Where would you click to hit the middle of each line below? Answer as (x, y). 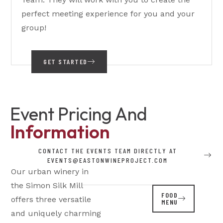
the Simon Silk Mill (47, 185)
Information (60, 132)
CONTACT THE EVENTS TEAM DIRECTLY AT (108, 151)
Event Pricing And (79, 114)
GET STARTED (65, 61)
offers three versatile (51, 199)
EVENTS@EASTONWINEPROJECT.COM (108, 160)
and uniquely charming (56, 213)
